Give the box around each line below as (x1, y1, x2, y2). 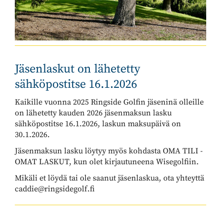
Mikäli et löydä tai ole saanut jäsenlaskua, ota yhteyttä (15, 173, 204, 183)
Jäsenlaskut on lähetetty (15, 62, 140, 76)
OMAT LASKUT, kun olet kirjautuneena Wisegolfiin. (15, 157, 199, 167)
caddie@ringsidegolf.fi (15, 184, 95, 194)
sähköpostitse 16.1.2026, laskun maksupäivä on (15, 119, 181, 129)
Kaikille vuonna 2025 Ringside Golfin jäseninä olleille (15, 97, 204, 107)
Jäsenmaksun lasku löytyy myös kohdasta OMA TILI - (15, 146, 203, 156)
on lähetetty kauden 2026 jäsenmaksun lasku (15, 108, 172, 118)
